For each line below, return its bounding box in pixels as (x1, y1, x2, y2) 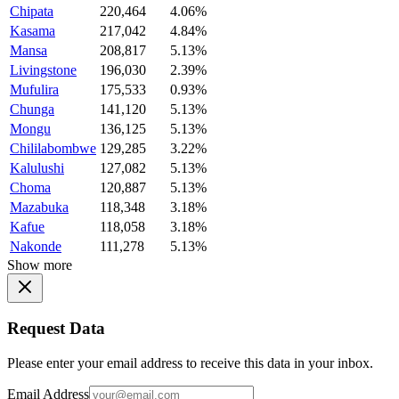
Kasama (10, 22, 55, 38)
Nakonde (10, 238, 61, 254)
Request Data (7, 319, 105, 338)
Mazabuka (10, 199, 69, 215)
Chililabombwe (10, 140, 96, 156)
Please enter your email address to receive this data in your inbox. (7, 354, 373, 370)
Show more (7, 256, 72, 273)
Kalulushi (10, 159, 64, 175)
